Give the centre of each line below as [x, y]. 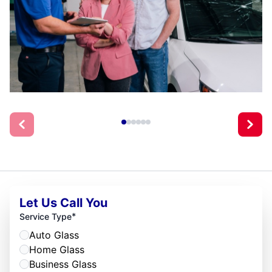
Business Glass [63, 264]
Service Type [46, 217]
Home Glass [57, 250]
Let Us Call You [63, 203]
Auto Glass [54, 235]
